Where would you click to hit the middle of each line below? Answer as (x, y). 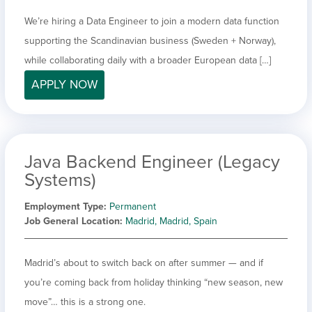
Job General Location (72, 221)
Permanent (133, 206)
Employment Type (64, 206)
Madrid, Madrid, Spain (171, 221)
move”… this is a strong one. (85, 302)
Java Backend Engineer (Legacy (152, 162)
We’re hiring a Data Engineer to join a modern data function (152, 21)
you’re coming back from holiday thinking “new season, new (154, 282)
